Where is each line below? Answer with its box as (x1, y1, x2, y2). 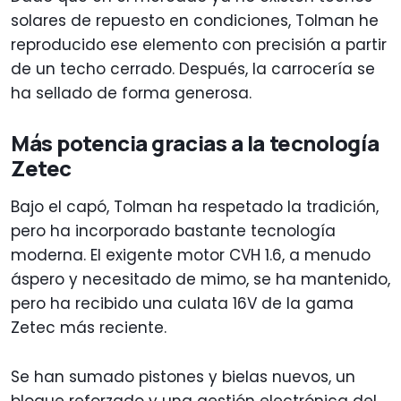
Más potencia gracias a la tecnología (11, 128, 380, 158)
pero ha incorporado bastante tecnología (11, 220, 336, 243)
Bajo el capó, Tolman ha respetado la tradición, (11, 196, 379, 218)
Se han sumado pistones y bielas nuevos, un (11, 366, 355, 388)
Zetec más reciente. (11, 317, 166, 339)
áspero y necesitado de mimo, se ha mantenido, (11, 269, 390, 291)
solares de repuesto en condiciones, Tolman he (11, 10, 379, 32)
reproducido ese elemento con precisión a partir (11, 34, 387, 56)
